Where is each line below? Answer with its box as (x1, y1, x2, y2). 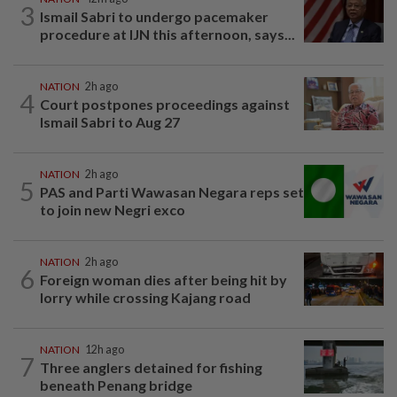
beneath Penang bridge (40, 376, 192, 393)
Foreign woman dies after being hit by (40, 270, 287, 288)
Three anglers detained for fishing (40, 358, 262, 376)
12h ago (85, 342, 124, 356)
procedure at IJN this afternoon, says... (40, 25, 295, 43)
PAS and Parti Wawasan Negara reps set (40, 183, 304, 200)
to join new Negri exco (40, 200, 185, 218)
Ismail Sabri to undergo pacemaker (40, 7, 269, 25)
